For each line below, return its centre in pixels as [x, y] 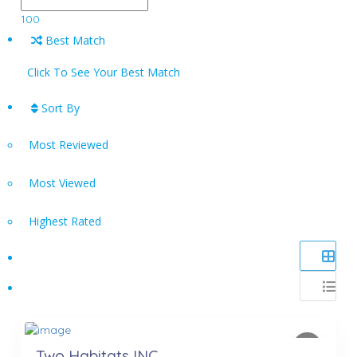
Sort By [59, 108]
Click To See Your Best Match [104, 72]
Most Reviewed [69, 144]
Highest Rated [65, 221]
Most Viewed [63, 182]
